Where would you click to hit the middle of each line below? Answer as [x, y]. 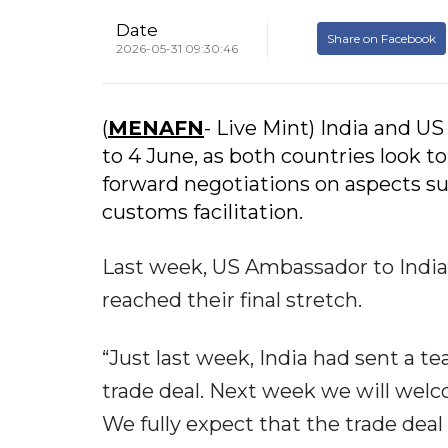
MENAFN [156, 128]
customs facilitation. [202, 212]
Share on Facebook [381, 39]
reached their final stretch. [232, 300]
